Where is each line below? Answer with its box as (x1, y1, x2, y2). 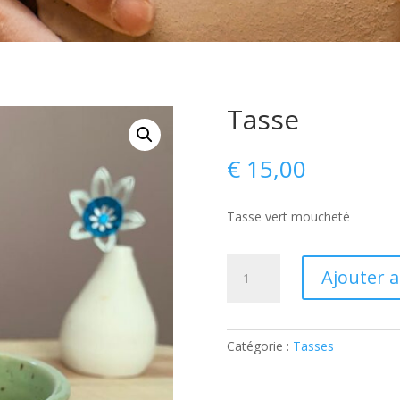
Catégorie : (226, 337, 293, 354)
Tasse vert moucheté (226, 208, 350, 226)
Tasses (292, 337, 334, 354)
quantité (225, 254, 273, 271)
